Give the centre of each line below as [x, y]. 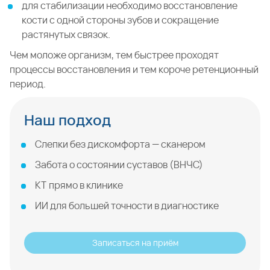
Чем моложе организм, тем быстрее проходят [114, 55]
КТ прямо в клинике [79, 185]
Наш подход [67, 120]
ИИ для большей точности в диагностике [127, 206]
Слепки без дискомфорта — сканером [120, 144]
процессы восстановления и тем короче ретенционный [134, 69]
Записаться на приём [135, 243]
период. [28, 84]
